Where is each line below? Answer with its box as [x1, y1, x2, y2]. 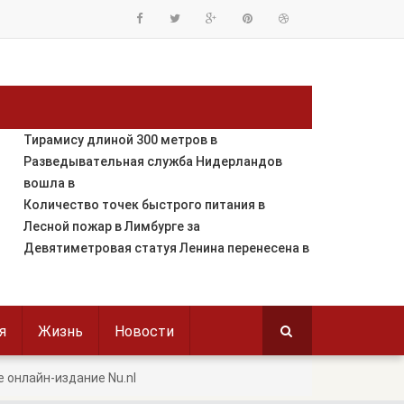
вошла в [23, 176, 75, 190]
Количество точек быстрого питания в [23, 197, 265, 212]
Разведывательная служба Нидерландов [23, 154, 282, 169]
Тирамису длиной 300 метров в [23, 133, 217, 147]
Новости [115, 323, 174, 340]
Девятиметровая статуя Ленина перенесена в [23, 241, 309, 255]
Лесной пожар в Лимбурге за [23, 219, 200, 234]
